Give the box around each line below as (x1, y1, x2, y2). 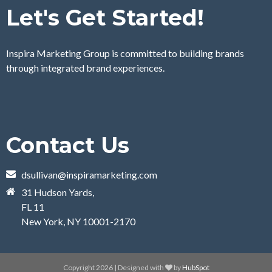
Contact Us (6, 132, 129, 159)
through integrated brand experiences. (6, 62, 165, 74)
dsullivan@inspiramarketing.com (21, 169, 157, 181)
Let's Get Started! (6, 4, 204, 32)
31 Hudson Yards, (21, 186, 94, 199)
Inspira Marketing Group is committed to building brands (6, 47, 244, 59)
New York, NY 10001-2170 (21, 216, 135, 228)
